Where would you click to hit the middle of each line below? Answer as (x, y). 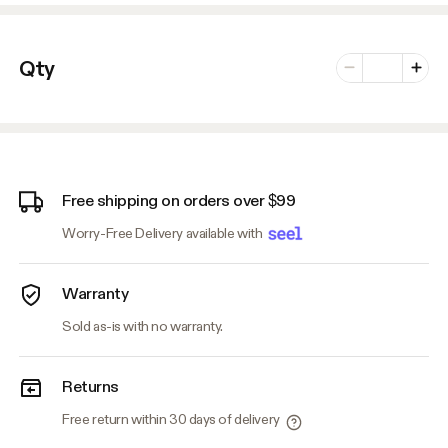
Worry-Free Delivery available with (164, 232)
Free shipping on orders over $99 (179, 199)
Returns (90, 386)
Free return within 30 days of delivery (171, 419)
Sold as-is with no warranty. (143, 326)
